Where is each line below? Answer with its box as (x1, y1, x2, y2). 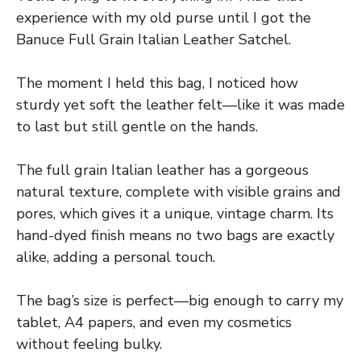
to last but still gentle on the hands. (16, 116, 258, 136)
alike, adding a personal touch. (16, 247, 215, 267)
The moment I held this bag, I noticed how (16, 73, 298, 93)
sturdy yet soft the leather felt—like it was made (16, 94, 345, 114)
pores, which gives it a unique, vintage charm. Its (16, 203, 334, 223)
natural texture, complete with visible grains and (16, 181, 341, 201)
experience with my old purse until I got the (16, 7, 311, 27)
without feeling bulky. (16, 334, 162, 354)
